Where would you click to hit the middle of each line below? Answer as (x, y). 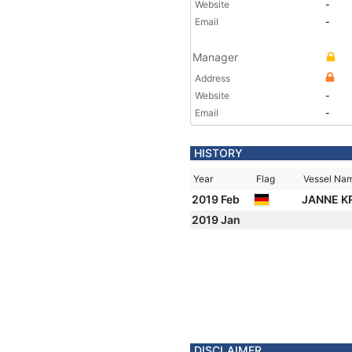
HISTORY (218, 153)
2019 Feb (217, 199)
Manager (215, 57)
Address (213, 78)
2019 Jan (217, 220)
